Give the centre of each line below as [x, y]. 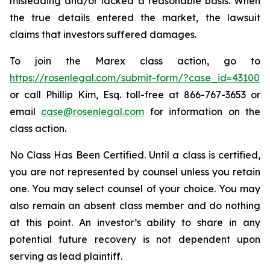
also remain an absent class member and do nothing [135, 206]
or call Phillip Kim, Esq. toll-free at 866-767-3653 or [135, 95]
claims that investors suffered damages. [103, 34]
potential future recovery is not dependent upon [135, 239]
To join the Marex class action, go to [135, 61]
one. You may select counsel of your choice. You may [135, 189]
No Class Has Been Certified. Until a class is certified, [135, 155]
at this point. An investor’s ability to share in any [135, 222]
